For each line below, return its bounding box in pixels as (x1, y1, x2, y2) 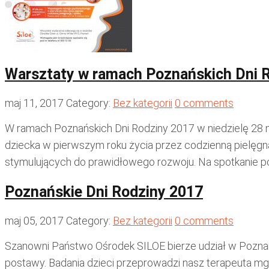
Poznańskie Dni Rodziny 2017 (5, 183, 203, 201)
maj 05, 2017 (5, 214, 64, 227)
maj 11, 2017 (5, 96, 64, 109)
